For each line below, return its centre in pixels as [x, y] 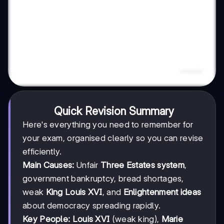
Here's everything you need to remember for [108, 125]
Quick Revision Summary [114, 111]
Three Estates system [143, 165]
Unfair [87, 165]
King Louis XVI [74, 192]
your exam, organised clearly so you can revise [113, 138]
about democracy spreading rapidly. [92, 206]
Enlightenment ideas [162, 192]
